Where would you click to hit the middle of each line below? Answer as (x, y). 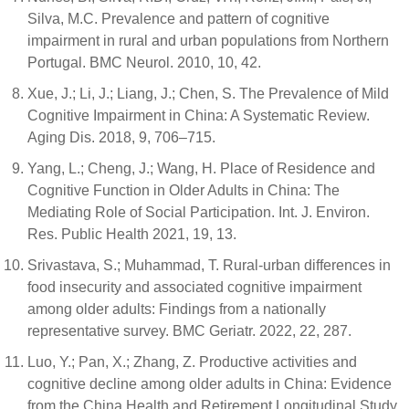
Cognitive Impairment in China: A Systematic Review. (199, 115)
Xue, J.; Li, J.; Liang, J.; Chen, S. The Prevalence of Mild (208, 94)
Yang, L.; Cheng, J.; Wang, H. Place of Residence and (201, 168)
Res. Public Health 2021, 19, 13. (132, 234)
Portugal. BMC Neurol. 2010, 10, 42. (144, 63)
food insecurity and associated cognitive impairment (194, 287)
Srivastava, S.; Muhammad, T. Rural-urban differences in (209, 265)
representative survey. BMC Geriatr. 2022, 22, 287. (189, 331)
